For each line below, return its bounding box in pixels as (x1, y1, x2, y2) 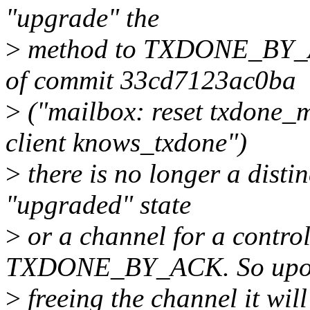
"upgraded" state (6, 190, 191, 220)
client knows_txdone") (6, 127, 247, 158)
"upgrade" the (6, 3, 159, 33)
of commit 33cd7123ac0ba (6, 65, 296, 95)
